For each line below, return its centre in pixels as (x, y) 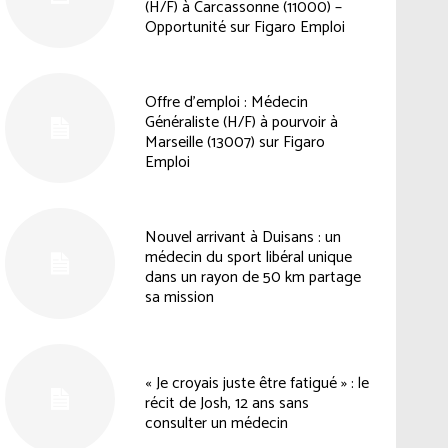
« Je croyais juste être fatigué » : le (256, 383)
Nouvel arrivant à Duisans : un (242, 238)
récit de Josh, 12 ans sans (226, 403)
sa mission (179, 298)
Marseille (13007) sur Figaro (234, 143)
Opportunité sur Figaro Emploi (244, 28)
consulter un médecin (216, 423)
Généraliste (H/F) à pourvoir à (241, 123)
